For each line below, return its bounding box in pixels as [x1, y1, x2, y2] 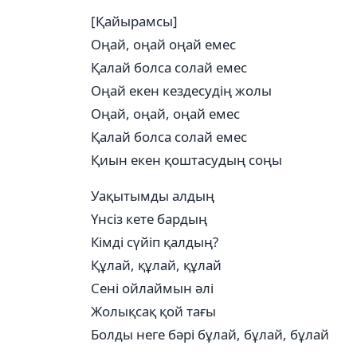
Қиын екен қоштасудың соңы [91, 151, 282, 169]
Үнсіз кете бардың [91, 210, 207, 228]
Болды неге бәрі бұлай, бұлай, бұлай [91, 325, 329, 343]
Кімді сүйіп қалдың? [91, 233, 218, 251]
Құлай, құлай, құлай [91, 256, 222, 274]
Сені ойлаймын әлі [91, 279, 214, 297]
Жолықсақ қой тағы [91, 302, 216, 320]
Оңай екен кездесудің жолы [91, 81, 272, 100]
